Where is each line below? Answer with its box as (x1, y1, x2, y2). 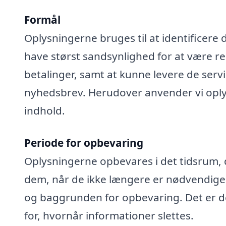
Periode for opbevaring (24, 135, 143, 150)
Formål (24, 13, 61, 27)
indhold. (24, 103, 65, 118)
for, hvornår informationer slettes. (24, 208, 194, 222)
